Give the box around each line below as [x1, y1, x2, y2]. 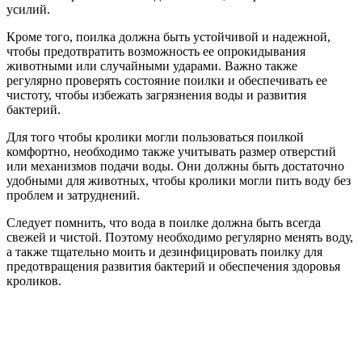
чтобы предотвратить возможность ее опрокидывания [6, 44, 305, 58]
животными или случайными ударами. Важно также [6, 58, 297, 73]
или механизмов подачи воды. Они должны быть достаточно [6, 158, 344, 173]
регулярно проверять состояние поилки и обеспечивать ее [6, 73, 327, 87]
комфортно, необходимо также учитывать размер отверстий [6, 144, 336, 158]
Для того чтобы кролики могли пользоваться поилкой [6, 129, 304, 144]
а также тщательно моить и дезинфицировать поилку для [6, 244, 322, 259]
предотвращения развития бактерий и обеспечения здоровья [6, 259, 340, 273]
